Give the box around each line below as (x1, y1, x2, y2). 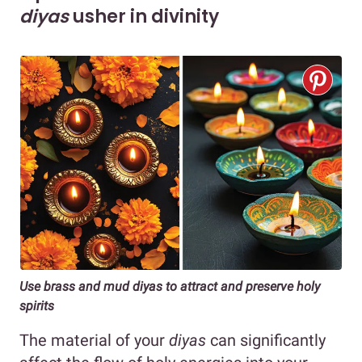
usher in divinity (73, 3, 219, 29)
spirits (19, 297, 54, 314)
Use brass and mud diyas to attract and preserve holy (19, 278, 320, 294)
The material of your (19, 330, 169, 350)
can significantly (210, 330, 326, 350)
